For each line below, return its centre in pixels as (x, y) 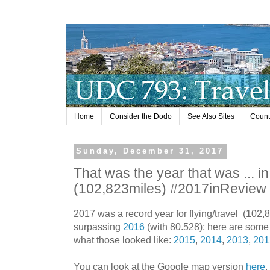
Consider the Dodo (141, 117)
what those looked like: (124, 240)
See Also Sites (211, 117)
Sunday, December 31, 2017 (150, 151)
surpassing (98, 227)
